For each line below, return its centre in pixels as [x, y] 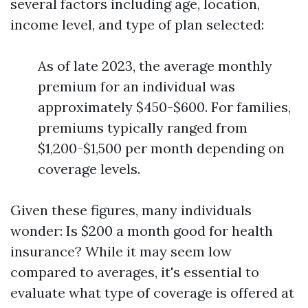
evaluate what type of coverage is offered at [152, 293]
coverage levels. [89, 169]
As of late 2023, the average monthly [155, 66]
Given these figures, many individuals [131, 210]
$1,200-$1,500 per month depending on [161, 148]
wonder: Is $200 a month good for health [142, 231]
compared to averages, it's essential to [135, 272]
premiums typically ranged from [143, 128]
